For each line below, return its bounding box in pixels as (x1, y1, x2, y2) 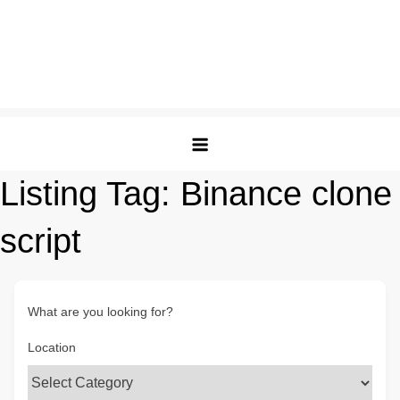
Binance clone (180, 175, 392, 212)
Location (28, 340, 76, 354)
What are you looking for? (28, 304, 173, 319)
